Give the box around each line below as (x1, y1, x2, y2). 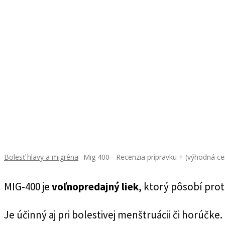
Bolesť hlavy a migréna (4, 152, 78, 162)
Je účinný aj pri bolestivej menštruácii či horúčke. (4, 208, 222, 222)
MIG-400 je (4, 180, 52, 194)
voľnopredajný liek (52, 180, 139, 194)
